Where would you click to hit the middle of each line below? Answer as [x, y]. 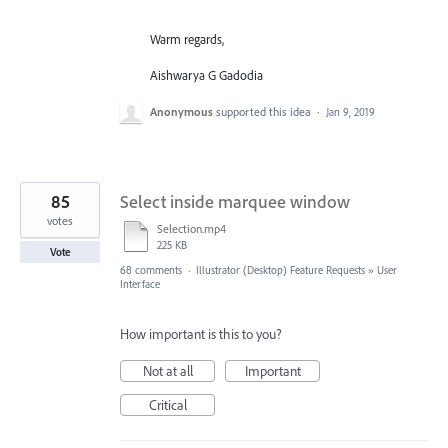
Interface [140, 283]
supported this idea [265, 111]
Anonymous [181, 111]
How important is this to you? [201, 333]
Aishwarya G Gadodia [206, 74]
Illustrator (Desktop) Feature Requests [280, 269]
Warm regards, [187, 38]
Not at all [167, 370]
